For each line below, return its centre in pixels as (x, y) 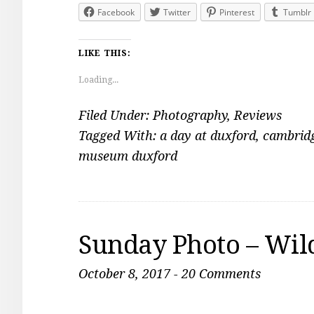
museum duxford (128, 156)
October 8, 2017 (124, 274)
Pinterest (237, 12)
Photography (190, 115)
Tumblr (297, 12)
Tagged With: (119, 136)
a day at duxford (208, 136)
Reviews (258, 115)
